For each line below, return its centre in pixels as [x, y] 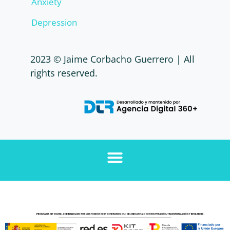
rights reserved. [64, 73]
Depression [54, 22]
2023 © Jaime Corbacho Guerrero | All [113, 59]
